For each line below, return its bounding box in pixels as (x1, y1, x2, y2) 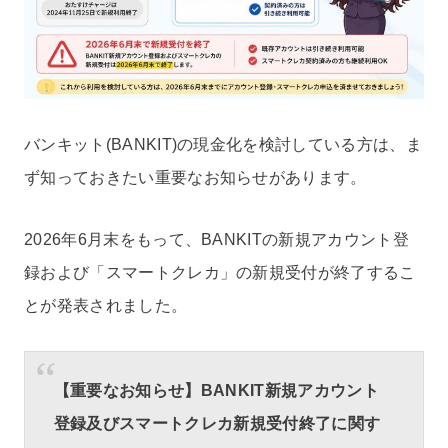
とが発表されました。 (24, 296, 188, 314)
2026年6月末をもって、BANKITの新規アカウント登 (24, 230, 409, 248)
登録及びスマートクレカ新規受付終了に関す (53, 415, 381, 433)
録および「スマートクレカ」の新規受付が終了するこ (24, 263, 416, 281)
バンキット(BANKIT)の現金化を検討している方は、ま (24, 136, 422, 154)
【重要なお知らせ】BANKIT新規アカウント (53, 382, 379, 400)
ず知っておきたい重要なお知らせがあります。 (24, 169, 367, 187)
